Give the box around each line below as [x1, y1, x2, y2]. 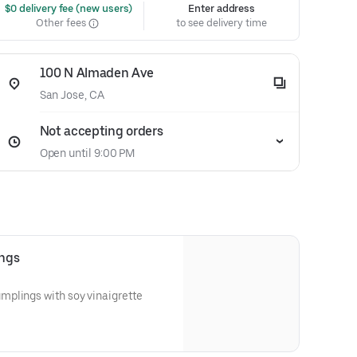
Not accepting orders [39, 124, 163, 139]
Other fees [36, 17, 88, 29]
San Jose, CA [39, 88, 104, 101]
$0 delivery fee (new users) [2, 2, 133, 14]
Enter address [188, 2, 256, 14]
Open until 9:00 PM [39, 147, 135, 159]
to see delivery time [176, 17, 267, 29]
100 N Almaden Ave [39, 65, 154, 80]
